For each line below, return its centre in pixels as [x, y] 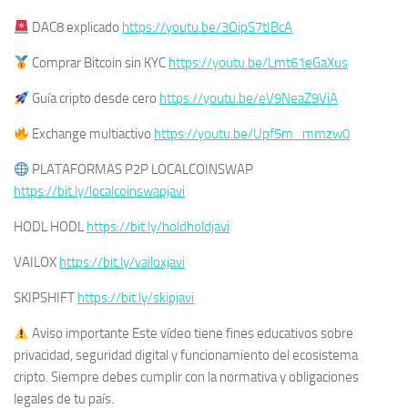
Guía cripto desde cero [95, 99]
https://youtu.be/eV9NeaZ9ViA [249, 99]
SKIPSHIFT [46, 298]
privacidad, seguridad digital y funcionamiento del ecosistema [186, 356]
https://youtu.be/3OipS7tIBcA [208, 28]
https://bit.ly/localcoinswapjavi [99, 192]
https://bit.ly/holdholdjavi [158, 227]
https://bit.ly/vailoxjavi [122, 263]
